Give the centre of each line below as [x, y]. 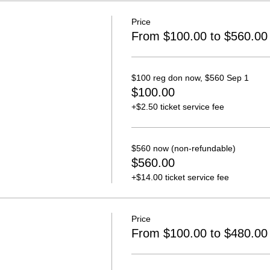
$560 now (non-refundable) [183, 148]
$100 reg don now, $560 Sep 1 [190, 78]
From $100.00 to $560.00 [199, 36]
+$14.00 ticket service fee [180, 177]
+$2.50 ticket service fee [177, 107]
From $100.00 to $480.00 [199, 233]
